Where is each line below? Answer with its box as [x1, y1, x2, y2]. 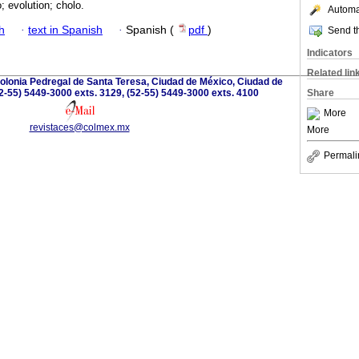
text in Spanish [28, 23, 103, 36]
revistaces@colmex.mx [29, 121, 130, 133]
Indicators [307, 47, 353, 58]
